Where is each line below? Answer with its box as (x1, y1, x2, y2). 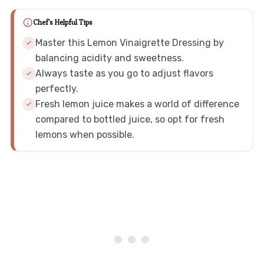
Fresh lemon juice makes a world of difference (35, 98, 239, 110)
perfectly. (35, 82, 78, 94)
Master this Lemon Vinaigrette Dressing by (35, 37, 224, 48)
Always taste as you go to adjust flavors (35, 67, 213, 79)
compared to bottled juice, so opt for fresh (35, 113, 225, 125)
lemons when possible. (35, 128, 134, 140)
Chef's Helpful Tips (32, 18, 92, 28)
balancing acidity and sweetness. (35, 52, 184, 64)
